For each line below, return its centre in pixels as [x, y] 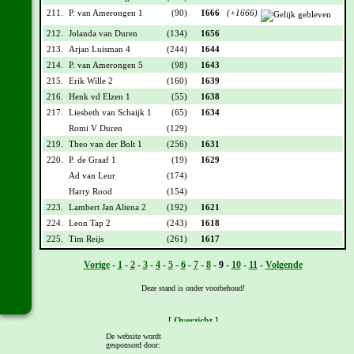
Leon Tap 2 [90, 222]
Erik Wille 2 [91, 80]
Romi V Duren [96, 128]
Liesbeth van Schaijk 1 [110, 112]
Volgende [284, 264]
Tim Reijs [86, 238]
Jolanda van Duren [103, 33]
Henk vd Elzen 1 [100, 96]
